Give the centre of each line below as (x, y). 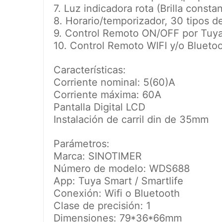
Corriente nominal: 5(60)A (114, 83)
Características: (90, 70)
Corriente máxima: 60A (108, 95)
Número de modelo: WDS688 (122, 169)
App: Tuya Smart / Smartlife (118, 181)
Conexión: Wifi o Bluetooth (117, 194)
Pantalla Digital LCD (99, 107)
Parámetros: (82, 144)
